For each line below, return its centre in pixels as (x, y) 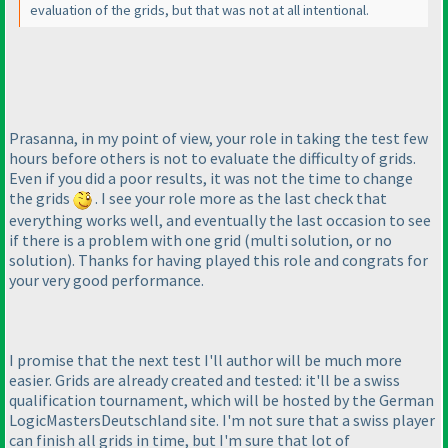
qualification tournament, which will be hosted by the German (221, 399)
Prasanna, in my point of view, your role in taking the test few (218, 138)
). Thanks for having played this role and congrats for (247, 259)
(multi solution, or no (318, 239)
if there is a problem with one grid (126, 239)
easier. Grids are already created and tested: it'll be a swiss (204, 379)
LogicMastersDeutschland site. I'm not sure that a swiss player (222, 419)
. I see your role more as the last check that (239, 198)
